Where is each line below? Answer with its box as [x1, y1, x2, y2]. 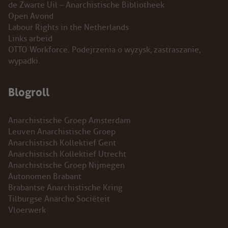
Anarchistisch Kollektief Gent [8, 137, 116, 148]
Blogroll [8, 81, 49, 100]
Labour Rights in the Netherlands [8, 22, 129, 33]
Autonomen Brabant [8, 171, 81, 182]
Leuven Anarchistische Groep [8, 126, 116, 137]
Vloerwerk [8, 205, 46, 215]
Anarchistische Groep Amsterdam [8, 115, 131, 126]
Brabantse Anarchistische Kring [8, 182, 123, 193]
